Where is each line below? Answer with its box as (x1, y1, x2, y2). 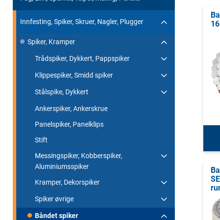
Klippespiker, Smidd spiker (35, 71, 113, 79)
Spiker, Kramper (27, 37, 75, 46)
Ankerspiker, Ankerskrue (35, 104, 108, 112)
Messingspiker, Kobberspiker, (35, 151, 122, 160)
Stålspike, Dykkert (35, 87, 88, 96)
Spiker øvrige (35, 194, 74, 203)
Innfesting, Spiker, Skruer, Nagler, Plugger (20, 17, 143, 26)
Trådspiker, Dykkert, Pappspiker (35, 54, 130, 62)
